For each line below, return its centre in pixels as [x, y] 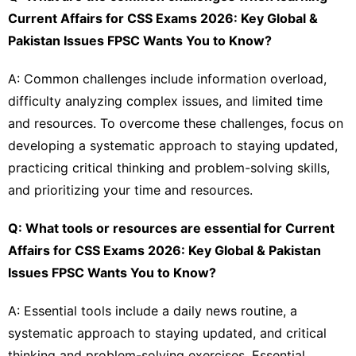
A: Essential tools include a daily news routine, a [153, 310]
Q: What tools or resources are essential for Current [171, 228]
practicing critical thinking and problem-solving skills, [169, 167]
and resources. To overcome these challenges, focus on [176, 123]
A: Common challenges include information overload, [167, 78]
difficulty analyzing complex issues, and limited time [165, 101]
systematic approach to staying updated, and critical [167, 333]
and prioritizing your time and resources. [130, 190]
